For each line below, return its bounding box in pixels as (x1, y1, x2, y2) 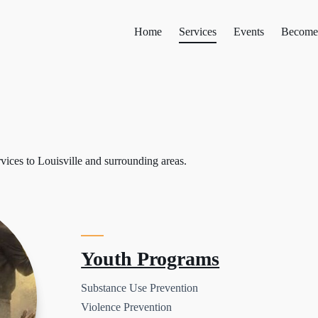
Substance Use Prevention (81, 281, 199, 294)
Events (234, 26, 264, 38)
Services (179, 26, 216, 38)
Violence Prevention (81, 300, 172, 313)
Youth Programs (81, 248, 220, 270)
